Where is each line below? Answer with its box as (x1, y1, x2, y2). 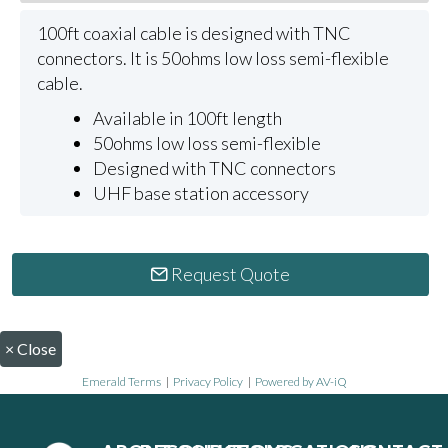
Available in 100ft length (93, 106, 283, 129)
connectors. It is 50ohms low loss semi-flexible (36, 46, 389, 69)
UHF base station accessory (93, 181, 310, 204)
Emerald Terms (81, 373, 161, 389)
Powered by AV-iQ (254, 373, 347, 389)
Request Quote (168, 263, 291, 286)
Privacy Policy (172, 373, 243, 389)
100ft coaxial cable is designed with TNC (36, 21, 351, 44)
